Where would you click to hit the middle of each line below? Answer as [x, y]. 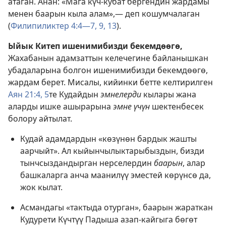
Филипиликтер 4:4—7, [54, 26]
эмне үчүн [131, 107]
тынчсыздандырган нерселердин [87, 163]
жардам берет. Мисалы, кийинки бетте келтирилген [110, 82]
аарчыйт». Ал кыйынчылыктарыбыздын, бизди [112, 151]
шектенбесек [177, 107]
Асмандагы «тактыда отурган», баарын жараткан [117, 208]
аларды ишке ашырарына [61, 107]
